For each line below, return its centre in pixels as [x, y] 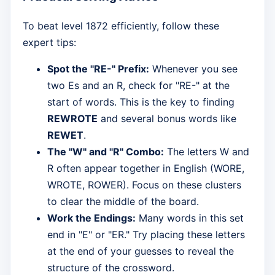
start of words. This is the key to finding [141, 102]
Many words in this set [190, 218]
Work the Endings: [91, 218]
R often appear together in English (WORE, [146, 168]
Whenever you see [193, 68]
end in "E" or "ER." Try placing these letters [146, 234]
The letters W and [207, 151]
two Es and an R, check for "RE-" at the [138, 85]
